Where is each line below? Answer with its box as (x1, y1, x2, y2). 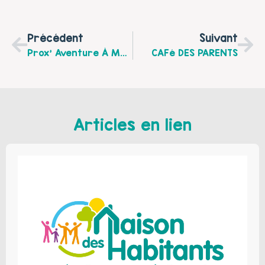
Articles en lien (73, 115, 192, 135)
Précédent (27, 32, 83, 45)
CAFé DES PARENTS (151, 47, 238, 59)
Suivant (199, 32, 238, 45)
